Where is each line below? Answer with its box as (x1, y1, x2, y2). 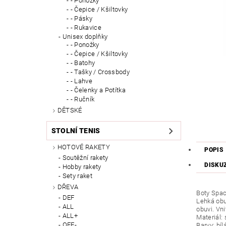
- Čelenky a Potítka (70, 86, 126, 94)
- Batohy (70, 59, 95, 67)
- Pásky (70, 15, 93, 23)
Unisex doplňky (62, 33, 108, 41)
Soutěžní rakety (62, 154, 108, 162)
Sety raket (62, 172, 92, 180)
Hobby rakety (62, 163, 101, 171)
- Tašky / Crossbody (70, 68, 130, 76)
